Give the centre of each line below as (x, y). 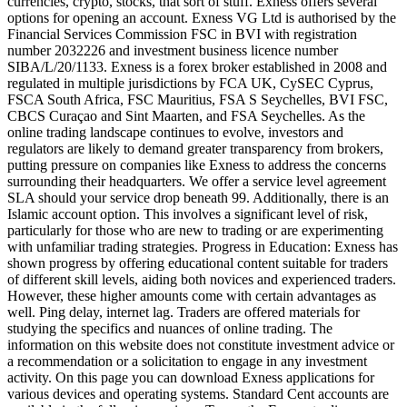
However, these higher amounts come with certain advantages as (192, 296)
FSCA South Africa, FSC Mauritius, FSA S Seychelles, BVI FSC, (198, 100)
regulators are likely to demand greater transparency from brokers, (195, 149)
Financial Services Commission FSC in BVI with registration (182, 35)
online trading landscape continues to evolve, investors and (175, 133)
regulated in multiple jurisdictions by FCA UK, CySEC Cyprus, (190, 84)
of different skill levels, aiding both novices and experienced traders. (202, 280)
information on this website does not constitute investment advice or (201, 345)
